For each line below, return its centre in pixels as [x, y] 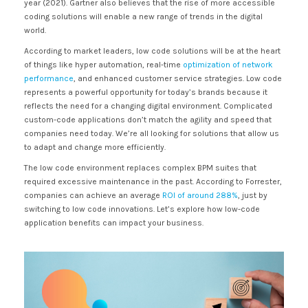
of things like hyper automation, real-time [103, 65]
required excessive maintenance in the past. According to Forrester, [153, 181]
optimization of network [228, 65]
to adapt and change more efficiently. [95, 147]
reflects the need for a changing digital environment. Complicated [148, 106]
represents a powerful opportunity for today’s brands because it [146, 92]
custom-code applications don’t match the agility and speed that [148, 120]
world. [35, 30]
